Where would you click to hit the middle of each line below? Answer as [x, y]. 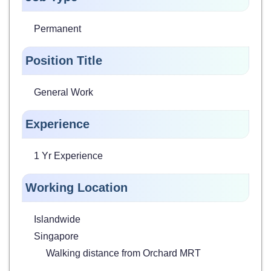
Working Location [77, 187]
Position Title [64, 60]
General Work [64, 92]
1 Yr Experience [68, 155]
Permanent [57, 28]
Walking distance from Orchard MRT [123, 253]
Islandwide [57, 219]
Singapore [56, 236]
